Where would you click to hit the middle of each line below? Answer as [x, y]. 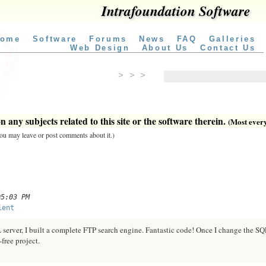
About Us [165, 48]
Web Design [100, 48]
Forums [108, 39]
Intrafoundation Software [175, 11]
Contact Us [228, 48]
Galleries [232, 39]
